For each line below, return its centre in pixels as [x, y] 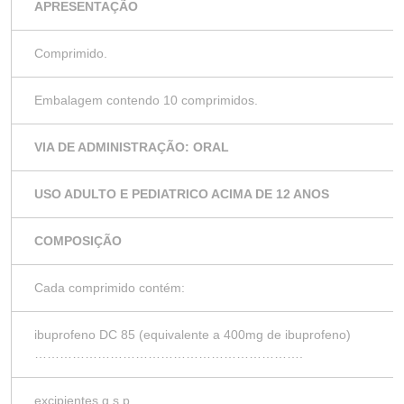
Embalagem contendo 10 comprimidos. [146, 100]
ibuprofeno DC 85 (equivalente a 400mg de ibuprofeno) [193, 335]
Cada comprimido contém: [110, 288]
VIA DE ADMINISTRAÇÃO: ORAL [132, 147]
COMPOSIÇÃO [78, 241]
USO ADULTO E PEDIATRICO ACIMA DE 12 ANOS [182, 194]
